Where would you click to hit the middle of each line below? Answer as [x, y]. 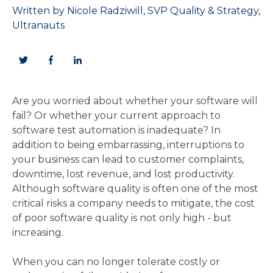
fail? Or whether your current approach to [116, 116]
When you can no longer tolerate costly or [116, 262]
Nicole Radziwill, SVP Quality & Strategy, [164, 11]
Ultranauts [38, 26]
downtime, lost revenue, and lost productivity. [123, 174]
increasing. [39, 233]
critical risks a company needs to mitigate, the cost [133, 204]
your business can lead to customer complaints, [128, 160]
